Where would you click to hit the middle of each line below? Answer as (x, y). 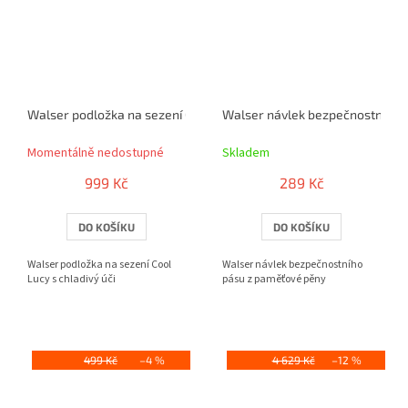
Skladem (246, 153)
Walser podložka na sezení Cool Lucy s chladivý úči (173, 115)
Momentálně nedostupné (96, 153)
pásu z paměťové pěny (274, 280)
